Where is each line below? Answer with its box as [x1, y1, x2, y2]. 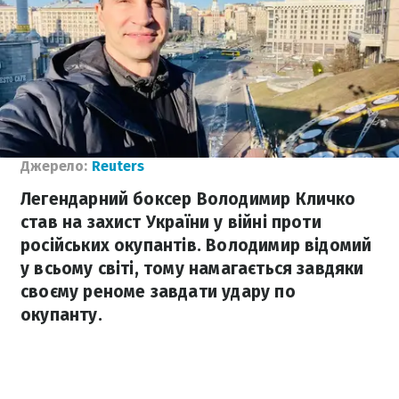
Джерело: [20, 158, 87, 175]
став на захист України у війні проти [20, 212, 322, 232]
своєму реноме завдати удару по [20, 281, 296, 302]
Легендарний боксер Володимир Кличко [20, 189, 356, 209]
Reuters [92, 158, 144, 175]
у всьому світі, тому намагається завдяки [20, 258, 364, 279]
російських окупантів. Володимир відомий [20, 235, 372, 256]
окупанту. [20, 305, 102, 325]
